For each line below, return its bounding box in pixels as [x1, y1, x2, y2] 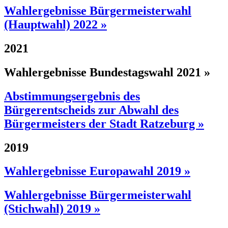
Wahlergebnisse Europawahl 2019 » [4, 164, 190, 178]
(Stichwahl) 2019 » [4, 202, 100, 216]
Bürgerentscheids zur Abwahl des [4, 103, 179, 117]
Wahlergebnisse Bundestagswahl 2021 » [4, 65, 210, 79]
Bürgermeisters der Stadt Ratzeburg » [4, 117, 204, 130]
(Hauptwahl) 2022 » [4, 17, 107, 31]
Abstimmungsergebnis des [4, 89, 140, 103]
